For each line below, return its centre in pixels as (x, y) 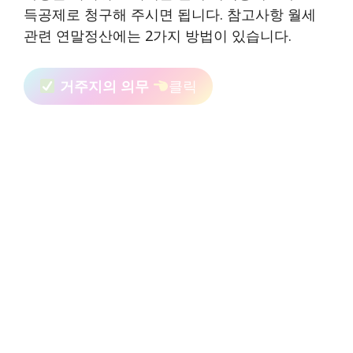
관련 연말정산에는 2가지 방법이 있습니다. (158, 35)
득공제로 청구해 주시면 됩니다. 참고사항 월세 (170, 14)
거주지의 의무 (104, 85)
